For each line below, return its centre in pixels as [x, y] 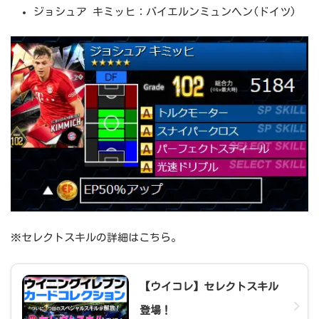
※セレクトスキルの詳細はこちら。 [96, 238]
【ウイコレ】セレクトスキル [209, 287]
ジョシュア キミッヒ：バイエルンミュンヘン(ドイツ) [165, 11]
